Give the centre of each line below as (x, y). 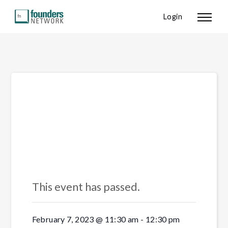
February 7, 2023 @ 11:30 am (85, 219)
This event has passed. (86, 187)
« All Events (53, 167)
